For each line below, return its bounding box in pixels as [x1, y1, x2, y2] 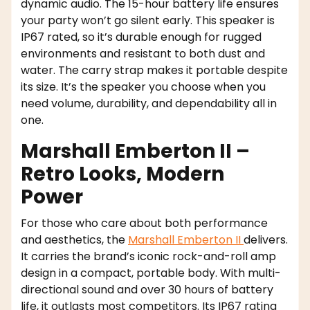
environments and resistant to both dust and [21, 46, 265, 62]
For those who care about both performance [21, 215, 268, 232]
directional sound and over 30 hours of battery [21, 282, 273, 298]
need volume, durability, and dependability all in [21, 95, 277, 112]
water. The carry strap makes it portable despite [21, 62, 288, 79]
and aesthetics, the [21, 232, 128, 248]
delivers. [244, 232, 288, 248]
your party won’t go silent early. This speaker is [21, 12, 275, 29]
